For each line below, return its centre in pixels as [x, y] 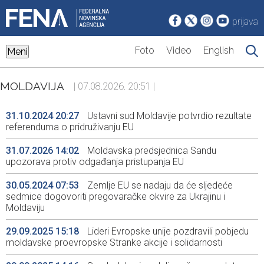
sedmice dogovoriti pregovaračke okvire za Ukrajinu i [115, 197]
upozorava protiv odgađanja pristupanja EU [95, 162]
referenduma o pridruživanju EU [70, 127]
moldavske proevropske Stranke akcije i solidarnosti [114, 243]
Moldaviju [25, 208]
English [219, 51]
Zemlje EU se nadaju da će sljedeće [159, 186]
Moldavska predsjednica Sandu [151, 151]
